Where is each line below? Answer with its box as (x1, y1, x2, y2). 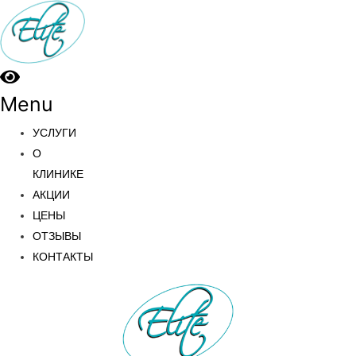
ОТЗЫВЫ (33, 230, 82, 242)
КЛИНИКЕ (33, 168, 84, 180)
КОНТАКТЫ (33, 250, 94, 263)
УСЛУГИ (33, 126, 77, 139)
